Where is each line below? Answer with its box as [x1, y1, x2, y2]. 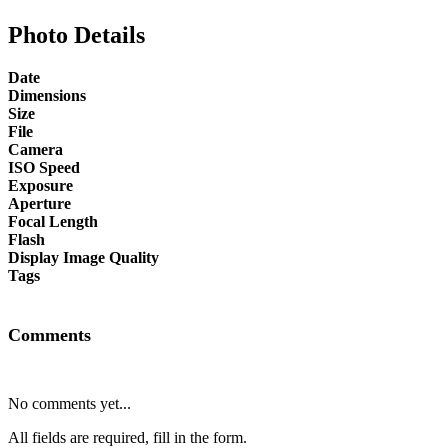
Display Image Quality [8, 248, 159, 266]
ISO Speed [8, 158, 80, 176]
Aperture [8, 194, 71, 212]
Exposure [8, 176, 73, 194]
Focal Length [8, 212, 98, 230]
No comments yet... [8, 394, 131, 412]
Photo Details [8, 21, 145, 48]
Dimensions [8, 86, 86, 104]
